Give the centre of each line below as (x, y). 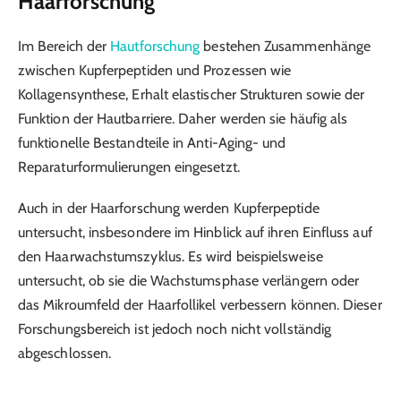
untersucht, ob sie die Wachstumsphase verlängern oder (189, 280)
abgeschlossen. (65, 353)
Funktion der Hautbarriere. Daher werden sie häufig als (183, 118)
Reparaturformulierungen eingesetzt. (129, 166)
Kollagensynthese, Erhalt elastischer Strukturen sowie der (192, 94)
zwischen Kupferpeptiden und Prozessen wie (155, 70)
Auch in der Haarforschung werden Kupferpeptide (169, 208)
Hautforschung (155, 46)
